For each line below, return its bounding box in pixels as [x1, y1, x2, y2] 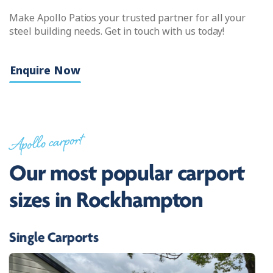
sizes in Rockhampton [9, 189, 204, 213]
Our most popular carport [9, 162, 244, 186]
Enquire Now [10, 62, 80, 79]
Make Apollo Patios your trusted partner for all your [9, 10, 246, 25]
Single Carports [9, 230, 98, 246]
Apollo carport [8, 127, 83, 161]
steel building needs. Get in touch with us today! [9, 24, 225, 38]
